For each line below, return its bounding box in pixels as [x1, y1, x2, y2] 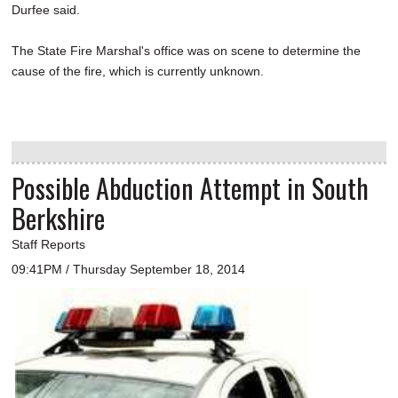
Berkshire [12, 198, 105, 239]
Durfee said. [12, 3, 80, 18]
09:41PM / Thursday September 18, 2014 [12, 262, 245, 277]
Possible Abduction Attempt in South [12, 168, 369, 209]
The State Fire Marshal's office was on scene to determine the [12, 44, 361, 59]
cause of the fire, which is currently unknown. [12, 64, 267, 79]
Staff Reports [12, 237, 85, 252]
